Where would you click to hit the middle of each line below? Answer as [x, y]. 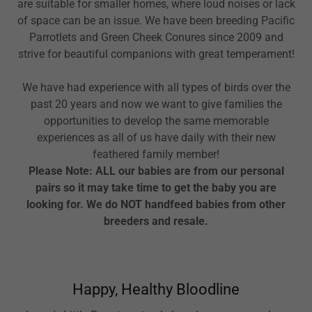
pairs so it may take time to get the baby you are [156, 187]
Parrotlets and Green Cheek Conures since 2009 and [156, 37]
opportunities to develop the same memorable [156, 120]
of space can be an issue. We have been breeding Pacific [156, 20]
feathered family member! [156, 154]
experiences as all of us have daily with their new [156, 137]
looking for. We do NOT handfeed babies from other [156, 204]
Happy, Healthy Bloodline [156, 289]
